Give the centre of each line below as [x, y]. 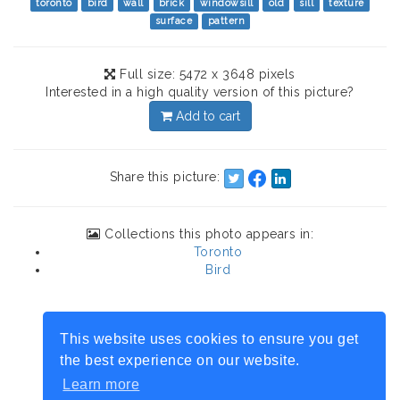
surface [174, 21]
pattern [226, 21]
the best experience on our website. [180, 360]
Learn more [101, 385]
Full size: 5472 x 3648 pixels [205, 75]
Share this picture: [167, 177]
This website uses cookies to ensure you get [209, 338]
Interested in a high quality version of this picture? [200, 92]
